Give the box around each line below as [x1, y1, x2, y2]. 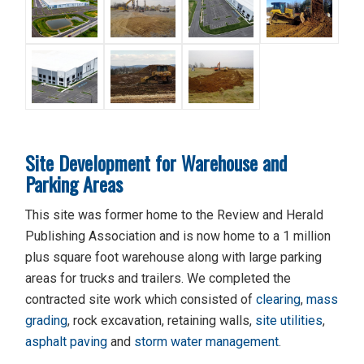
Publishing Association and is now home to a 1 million [25, 228, 331, 245]
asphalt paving [25, 334, 108, 350]
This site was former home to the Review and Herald [25, 207, 324, 223]
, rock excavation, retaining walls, [67, 313, 256, 329]
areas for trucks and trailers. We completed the [25, 271, 292, 287]
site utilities [255, 313, 323, 329]
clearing [256, 292, 301, 308]
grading [25, 313, 68, 329]
